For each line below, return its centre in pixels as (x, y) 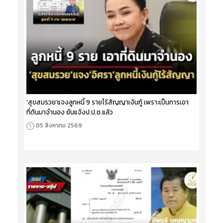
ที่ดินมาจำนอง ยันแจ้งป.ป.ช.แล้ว (70, 112)
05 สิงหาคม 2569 (59, 126)
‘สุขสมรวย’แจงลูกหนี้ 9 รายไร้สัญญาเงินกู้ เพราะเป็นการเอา (108, 102)
